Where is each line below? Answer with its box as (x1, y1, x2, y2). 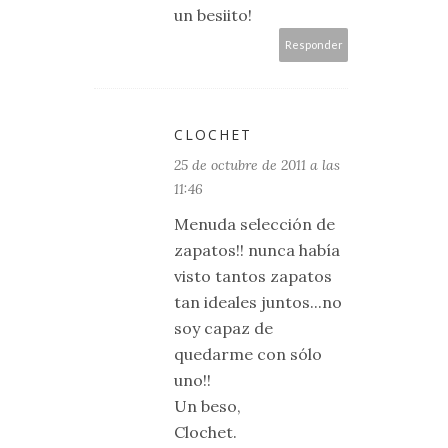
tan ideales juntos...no (174, 292, 342, 312)
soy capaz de (174, 318, 273, 338)
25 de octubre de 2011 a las (174, 156, 340, 174)
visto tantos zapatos (174, 266, 332, 286)
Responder (284, 38, 343, 51)
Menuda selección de (174, 214, 335, 234)
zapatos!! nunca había (174, 240, 340, 260)
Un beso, (174, 396, 241, 416)
